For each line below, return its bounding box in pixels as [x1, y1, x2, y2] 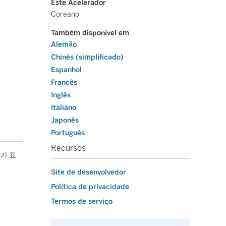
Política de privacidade [51, 183, 129, 191]
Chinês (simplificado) [51, 53, 124, 62]
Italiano [51, 103, 76, 112]
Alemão [51, 40, 77, 49]
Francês [51, 78, 77, 87]
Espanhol [51, 66, 82, 74]
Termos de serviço [51, 197, 112, 206]
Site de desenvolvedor [51, 168, 126, 177]
